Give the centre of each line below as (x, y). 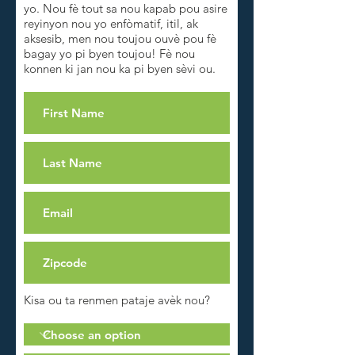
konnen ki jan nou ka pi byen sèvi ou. (120, 69)
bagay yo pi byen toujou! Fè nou (109, 53)
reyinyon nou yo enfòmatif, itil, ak (111, 23)
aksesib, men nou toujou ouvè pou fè (120, 38)
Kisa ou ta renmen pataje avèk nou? (117, 300)
